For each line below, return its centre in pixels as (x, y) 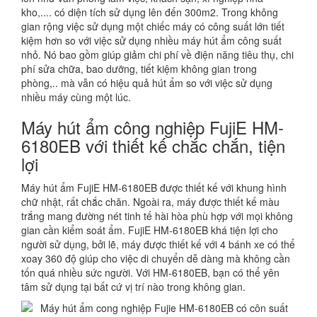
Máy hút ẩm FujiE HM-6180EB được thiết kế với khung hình (154, 187)
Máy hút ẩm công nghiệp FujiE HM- (152, 127)
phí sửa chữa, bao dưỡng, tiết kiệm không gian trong (139, 68)
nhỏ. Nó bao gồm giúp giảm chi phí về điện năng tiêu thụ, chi (157, 54)
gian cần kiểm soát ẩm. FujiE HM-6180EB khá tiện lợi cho (150, 230)
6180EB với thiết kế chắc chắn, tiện (153, 145)
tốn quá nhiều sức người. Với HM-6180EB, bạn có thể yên (150, 272)
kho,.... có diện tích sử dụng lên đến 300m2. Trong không (150, 12)
